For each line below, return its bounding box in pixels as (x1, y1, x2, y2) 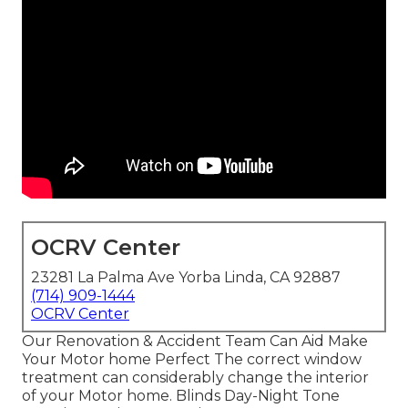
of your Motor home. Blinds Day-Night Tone (22, 387, 340, 405)
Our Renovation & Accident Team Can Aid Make (22, 332, 368, 351)
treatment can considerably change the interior (22, 369, 369, 387)
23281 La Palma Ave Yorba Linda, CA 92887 (31, 269, 341, 287)
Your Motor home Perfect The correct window (22, 351, 362, 369)
